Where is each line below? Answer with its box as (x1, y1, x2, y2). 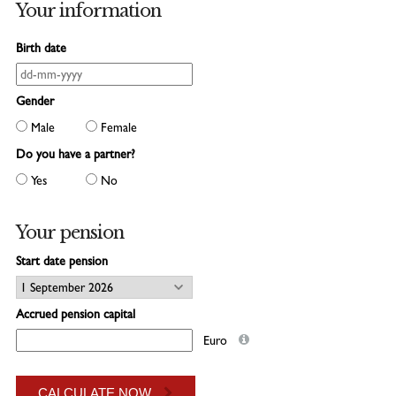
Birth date (15, 40, 66, 55)
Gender (15, 93, 54, 108)
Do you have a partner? (15, 146, 135, 161)
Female (96, 119, 137, 134)
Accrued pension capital (15, 306, 135, 321)
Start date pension (15, 253, 108, 268)
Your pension (15, 221, 124, 243)
